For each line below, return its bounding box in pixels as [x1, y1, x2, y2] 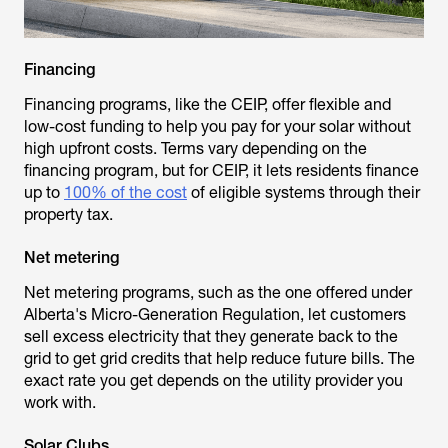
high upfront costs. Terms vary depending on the [24, 139, 367, 158]
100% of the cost [64, 183, 187, 202]
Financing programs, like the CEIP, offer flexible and [24, 95, 391, 114]
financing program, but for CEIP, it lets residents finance [24, 161, 419, 180]
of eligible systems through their [187, 183, 420, 202]
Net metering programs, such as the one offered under [24, 283, 412, 302]
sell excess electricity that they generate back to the [24, 327, 398, 346]
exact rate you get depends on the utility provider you [24, 371, 403, 390]
